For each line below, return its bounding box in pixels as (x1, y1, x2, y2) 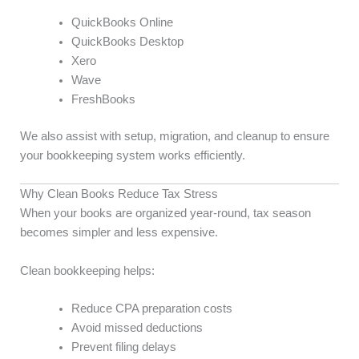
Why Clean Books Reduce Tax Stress (20, 188, 218, 201)
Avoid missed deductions (71, 321, 203, 335)
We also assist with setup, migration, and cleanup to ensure (20, 130, 329, 143)
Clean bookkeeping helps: (20, 264, 155, 277)
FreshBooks (71, 93, 135, 107)
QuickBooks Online (71, 16, 173, 30)
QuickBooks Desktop (71, 35, 184, 49)
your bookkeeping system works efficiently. (20, 149, 245, 163)
